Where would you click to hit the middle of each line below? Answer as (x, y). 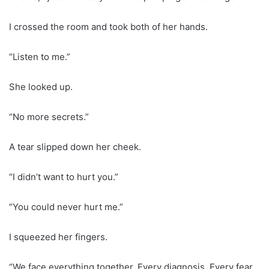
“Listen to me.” (40, 56)
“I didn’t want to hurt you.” (64, 177)
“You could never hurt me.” (66, 207)
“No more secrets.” (49, 116)
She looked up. (41, 86)
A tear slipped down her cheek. (75, 147)
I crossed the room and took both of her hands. (108, 26)
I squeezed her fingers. (58, 237)
